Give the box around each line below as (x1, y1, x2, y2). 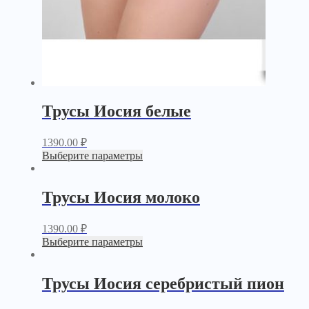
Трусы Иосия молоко (41, 188, 200, 207)
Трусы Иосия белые (41, 102, 191, 121)
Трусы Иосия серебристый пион (41, 275, 284, 293)
